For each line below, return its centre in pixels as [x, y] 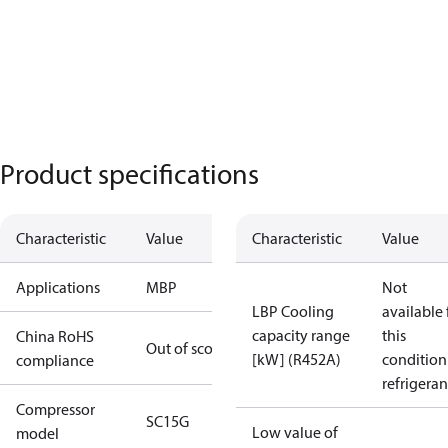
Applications [58, 287]
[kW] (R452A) [296, 359]
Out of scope [188, 348]
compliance [55, 360]
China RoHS [55, 336]
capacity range [301, 335]
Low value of [295, 432]
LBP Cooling [293, 311]
